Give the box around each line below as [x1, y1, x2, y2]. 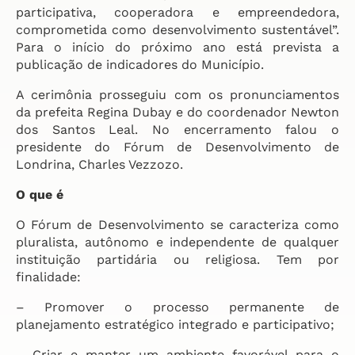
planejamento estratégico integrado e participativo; [16, 317, 334, 332]
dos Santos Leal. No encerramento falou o [16, 122, 339, 137]
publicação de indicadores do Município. [16, 57, 264, 72]
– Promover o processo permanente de [16, 300, 339, 315]
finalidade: [16, 269, 81, 284]
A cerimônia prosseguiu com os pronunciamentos [16, 87, 339, 102]
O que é [16, 187, 63, 202]
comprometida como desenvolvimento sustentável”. [16, 22, 339, 37]
